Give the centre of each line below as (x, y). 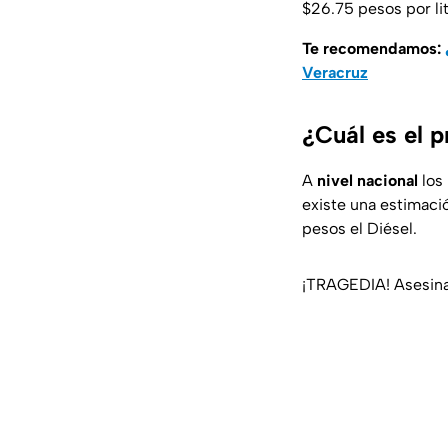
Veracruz (335, 73)
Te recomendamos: (373, 49)
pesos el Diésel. (359, 229)
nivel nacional (367, 181)
